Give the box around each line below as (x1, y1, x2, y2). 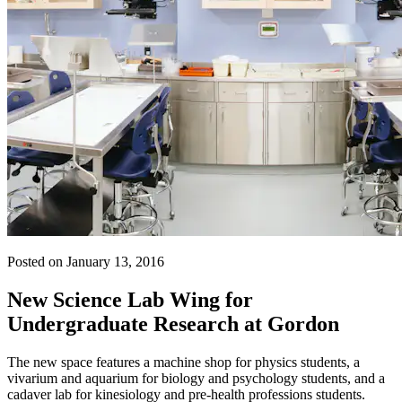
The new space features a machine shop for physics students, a (7, 354, 360, 370)
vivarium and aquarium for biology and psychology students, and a (7, 370, 385, 386)
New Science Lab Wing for (7, 288, 253, 312)
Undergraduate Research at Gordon (7, 312, 339, 336)
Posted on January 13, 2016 (7, 254, 164, 270)
